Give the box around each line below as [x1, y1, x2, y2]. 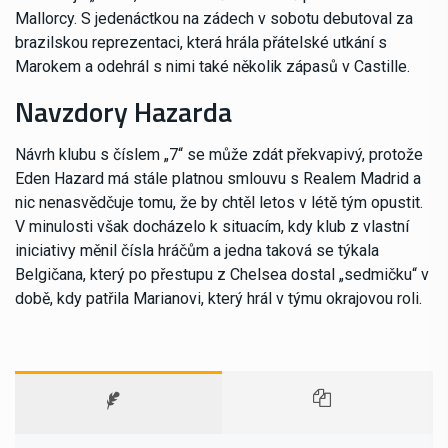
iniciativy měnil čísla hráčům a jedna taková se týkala [15, 240, 379, 260]
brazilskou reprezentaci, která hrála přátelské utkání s [15, 32, 387, 52]
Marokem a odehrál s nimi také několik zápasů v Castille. [15, 56, 410, 76]
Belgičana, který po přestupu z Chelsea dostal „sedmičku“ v [15, 264, 429, 284]
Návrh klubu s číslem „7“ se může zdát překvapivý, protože [15, 144, 423, 164]
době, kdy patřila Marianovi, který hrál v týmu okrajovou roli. [15, 288, 422, 308]
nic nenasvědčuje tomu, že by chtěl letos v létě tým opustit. [15, 192, 423, 212]
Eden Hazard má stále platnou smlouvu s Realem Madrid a [15, 168, 421, 188]
